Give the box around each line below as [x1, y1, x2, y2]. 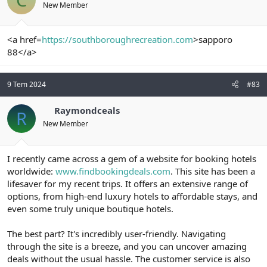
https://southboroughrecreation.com [42, 33, 193, 46]
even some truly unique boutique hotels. [7, 202, 173, 215]
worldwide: [7, 164, 55, 177]
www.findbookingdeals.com [55, 164, 170, 177]
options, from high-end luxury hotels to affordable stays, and [7, 190, 257, 202]
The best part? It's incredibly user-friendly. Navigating [7, 227, 226, 240]
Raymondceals [54, 104, 120, 117]
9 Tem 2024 [7, 79, 46, 90]
